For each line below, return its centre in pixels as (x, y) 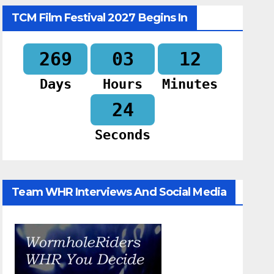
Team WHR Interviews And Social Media (119, 192)
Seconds (123, 135)
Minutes (190, 84)
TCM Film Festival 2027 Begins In (100, 18)
